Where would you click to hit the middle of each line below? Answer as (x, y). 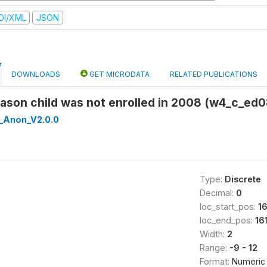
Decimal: (218, 193)
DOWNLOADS (36, 74)
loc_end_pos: (227, 220)
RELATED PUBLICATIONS (214, 74)
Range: (214, 248)
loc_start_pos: (229, 207)
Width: (213, 234)
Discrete (243, 179)
